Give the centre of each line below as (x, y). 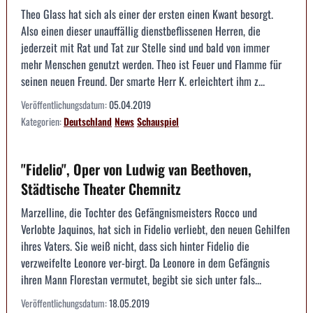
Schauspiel (158, 122)
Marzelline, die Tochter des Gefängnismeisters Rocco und (139, 213)
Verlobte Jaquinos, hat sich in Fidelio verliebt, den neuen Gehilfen (155, 230)
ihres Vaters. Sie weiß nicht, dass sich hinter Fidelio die (135, 246)
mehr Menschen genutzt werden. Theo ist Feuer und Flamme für (151, 65)
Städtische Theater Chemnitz (101, 189)
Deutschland (88, 122)
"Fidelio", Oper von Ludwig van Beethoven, (136, 169)
